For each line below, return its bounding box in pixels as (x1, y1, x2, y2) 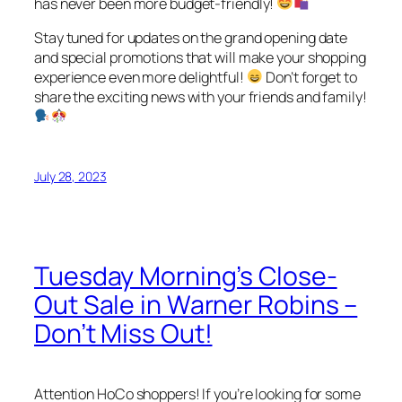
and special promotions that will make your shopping (34, 47, 366, 67)
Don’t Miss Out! (34, 316, 213, 352)
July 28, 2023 (34, 168, 107, 186)
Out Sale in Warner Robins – (34, 287, 358, 323)
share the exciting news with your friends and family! (34, 86, 367, 107)
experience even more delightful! (34, 66, 247, 87)
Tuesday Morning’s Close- (34, 258, 337, 294)
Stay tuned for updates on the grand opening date (34, 27, 348, 48)
